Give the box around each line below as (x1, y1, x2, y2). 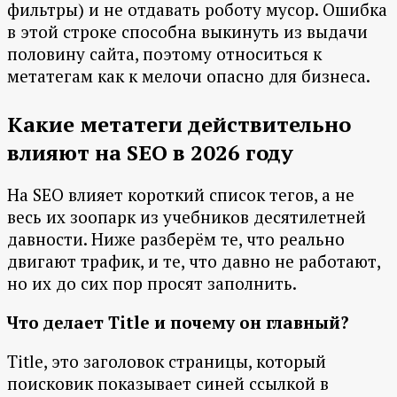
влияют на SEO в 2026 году (7, 138, 293, 167)
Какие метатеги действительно (7, 110, 351, 139)
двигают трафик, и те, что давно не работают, (7, 250, 380, 273)
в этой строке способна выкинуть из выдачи (7, 20, 368, 43)
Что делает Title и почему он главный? (7, 311, 349, 334)
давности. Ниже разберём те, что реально (7, 228, 345, 251)
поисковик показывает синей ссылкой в (7, 372, 329, 395)
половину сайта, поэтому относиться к (7, 43, 322, 66)
